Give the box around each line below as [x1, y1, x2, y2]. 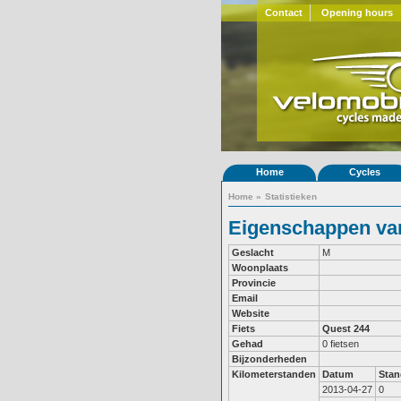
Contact [264, 7, 303, 18]
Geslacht [232, 247, 274, 258]
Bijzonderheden [232, 354, 307, 364]
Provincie [232, 277, 276, 288]
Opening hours [321, 7, 393, 18]
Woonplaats [232, 262, 288, 273]
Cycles [348, 166, 380, 177]
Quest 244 [322, 323, 370, 334]
